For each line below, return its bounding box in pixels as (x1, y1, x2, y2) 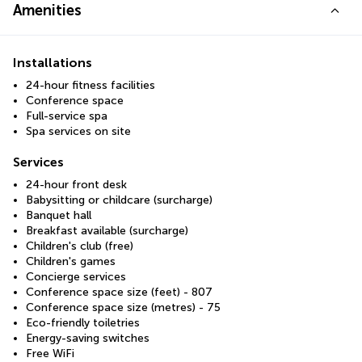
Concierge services (26, 269, 126, 284)
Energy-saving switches (26, 330, 149, 345)
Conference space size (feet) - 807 (26, 284, 213, 299)
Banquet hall (26, 208, 91, 222)
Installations (13, 54, 92, 70)
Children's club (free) (26, 238, 133, 253)
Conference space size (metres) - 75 (26, 300, 221, 314)
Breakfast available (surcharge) (26, 223, 188, 238)
